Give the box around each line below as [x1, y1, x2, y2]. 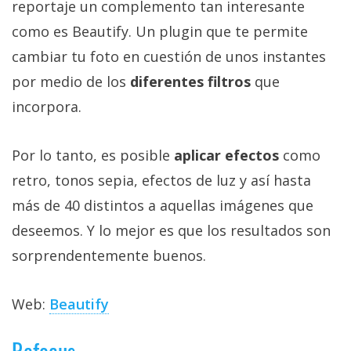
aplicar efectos [174, 145, 279, 165]
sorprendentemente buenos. [12, 245, 206, 265]
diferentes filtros [130, 71, 251, 91]
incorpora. [12, 96, 81, 116]
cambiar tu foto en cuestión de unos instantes [12, 46, 326, 66]
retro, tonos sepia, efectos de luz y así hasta [12, 170, 311, 190]
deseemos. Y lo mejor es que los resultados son [12, 220, 331, 240]
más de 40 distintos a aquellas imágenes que [12, 195, 313, 215]
